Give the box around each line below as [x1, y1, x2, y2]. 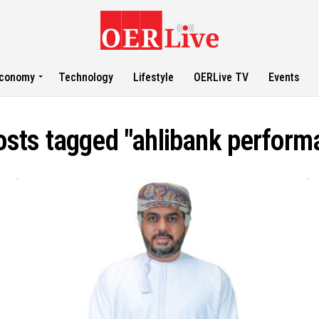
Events [268, 70, 300, 84]
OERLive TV [194, 70, 249, 84]
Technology [58, 70, 114, 84]
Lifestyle [133, 70, 174, 84]
